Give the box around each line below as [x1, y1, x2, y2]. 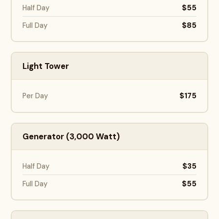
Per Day [22, 91, 48, 100]
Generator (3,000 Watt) [22, 131, 120, 142]
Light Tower [22, 60, 69, 71]
